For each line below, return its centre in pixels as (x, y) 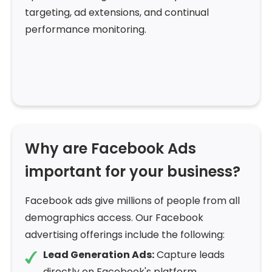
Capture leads (189, 255)
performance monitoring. (86, 30)
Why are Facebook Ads (110, 149)
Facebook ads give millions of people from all (132, 201)
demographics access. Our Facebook (114, 218)
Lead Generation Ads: (99, 255)
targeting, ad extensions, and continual (117, 13)
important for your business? (133, 172)
